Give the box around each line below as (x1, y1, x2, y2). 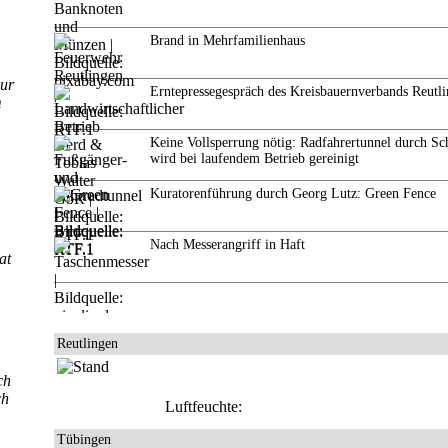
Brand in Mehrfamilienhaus (150, 33, 305, 48)
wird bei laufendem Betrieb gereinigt (150, 151, 359, 166)
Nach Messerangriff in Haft (150, 237, 305, 252)
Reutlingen (57, 336, 118, 351)
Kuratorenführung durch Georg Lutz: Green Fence (150, 186, 436, 201)
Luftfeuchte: (165, 398, 242, 415)
